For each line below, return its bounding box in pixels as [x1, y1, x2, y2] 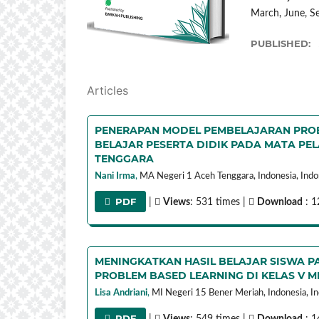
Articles [87, 83, 128, 98]
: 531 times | [190, 197, 249, 207]
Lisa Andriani [95, 288, 147, 298]
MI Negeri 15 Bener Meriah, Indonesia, [152, 288, 308, 298]
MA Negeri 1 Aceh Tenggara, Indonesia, [140, 171, 298, 181]
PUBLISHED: [251, 37, 313, 49]
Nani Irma [95, 171, 135, 181]
